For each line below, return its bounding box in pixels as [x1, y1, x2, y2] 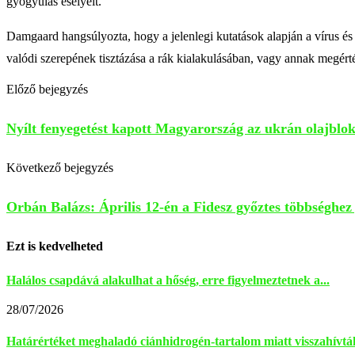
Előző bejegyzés [6, 82, 88, 97]
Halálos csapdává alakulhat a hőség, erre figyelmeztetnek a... [6, 273, 330, 287]
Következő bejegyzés [6, 161, 113, 175]
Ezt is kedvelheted [6, 239, 103, 254]
